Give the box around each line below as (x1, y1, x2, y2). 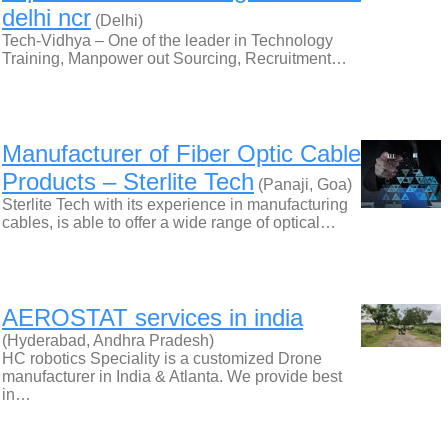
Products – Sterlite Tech (2, 168, 254, 195)
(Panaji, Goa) (254, 176, 352, 193)
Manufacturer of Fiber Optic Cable (2, 140, 361, 167)
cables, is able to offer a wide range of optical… (2, 214, 336, 231)
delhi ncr (2, 4, 91, 31)
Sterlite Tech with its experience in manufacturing (2, 196, 348, 213)
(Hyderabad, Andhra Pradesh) (2, 332, 214, 349)
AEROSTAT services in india (2, 304, 303, 331)
